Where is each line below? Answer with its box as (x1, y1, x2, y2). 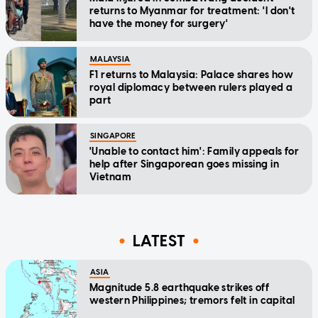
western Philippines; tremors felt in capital (89, 294, 295, 307)
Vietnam (89, 170, 131, 183)
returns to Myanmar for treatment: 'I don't (89, 4, 295, 17)
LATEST (132, 231, 186, 251)
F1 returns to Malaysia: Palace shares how (89, 68, 294, 81)
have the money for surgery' (89, 17, 229, 30)
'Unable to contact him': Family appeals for (89, 145, 300, 158)
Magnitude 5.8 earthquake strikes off (89, 281, 270, 294)
